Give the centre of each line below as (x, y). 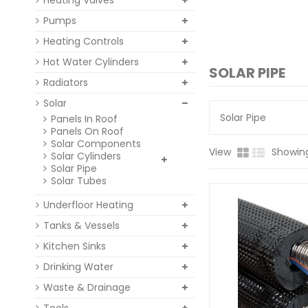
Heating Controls (84, 41)
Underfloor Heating (88, 205)
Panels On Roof (87, 131)
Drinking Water (78, 267)
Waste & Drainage (87, 287)
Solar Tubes (79, 181)
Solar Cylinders (86, 156)
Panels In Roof (84, 119)
